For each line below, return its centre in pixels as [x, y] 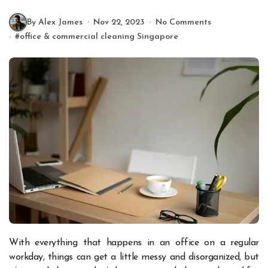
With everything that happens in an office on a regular [14, 243]
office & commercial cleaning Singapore [99, 37]
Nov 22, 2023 [119, 22]
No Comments [183, 22]
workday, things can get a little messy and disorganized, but [134, 257]
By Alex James [55, 22]
